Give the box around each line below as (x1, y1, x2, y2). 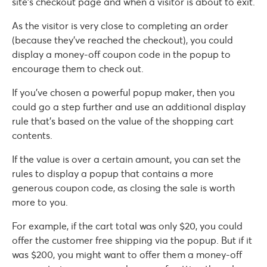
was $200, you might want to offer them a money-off (12, 248, 242, 260)
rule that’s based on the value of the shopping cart (12, 114, 234, 127)
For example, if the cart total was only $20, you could (12, 219, 243, 232)
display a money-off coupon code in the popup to (12, 48, 231, 60)
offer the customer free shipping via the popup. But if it (12, 234, 252, 246)
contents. (12, 129, 52, 141)
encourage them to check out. (12, 62, 144, 74)
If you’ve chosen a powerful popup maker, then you (12, 86, 235, 98)
